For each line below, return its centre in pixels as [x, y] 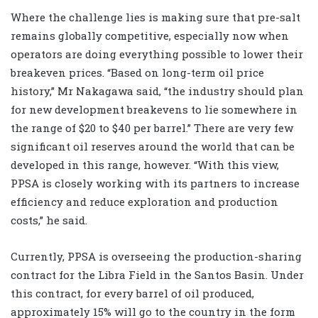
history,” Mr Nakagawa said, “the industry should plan [157, 91]
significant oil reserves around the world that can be [153, 147]
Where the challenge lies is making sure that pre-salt [155, 17]
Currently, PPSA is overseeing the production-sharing [156, 257]
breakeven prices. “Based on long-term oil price [137, 73]
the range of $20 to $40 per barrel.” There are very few [152, 128]
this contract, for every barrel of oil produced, [132, 294]
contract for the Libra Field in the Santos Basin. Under [157, 275]
